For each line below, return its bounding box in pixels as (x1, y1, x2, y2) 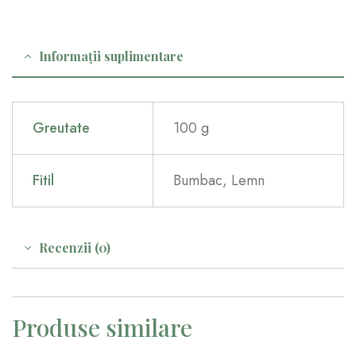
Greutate (33, 118, 91, 139)
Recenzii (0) (39, 238, 110, 256)
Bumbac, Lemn (173, 170, 265, 192)
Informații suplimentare (39, 48, 184, 65)
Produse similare (12, 311, 192, 343)
